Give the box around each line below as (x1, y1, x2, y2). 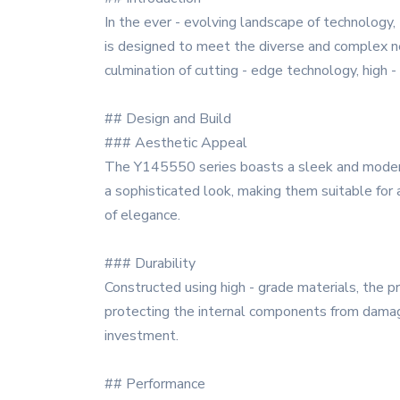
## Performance (104, 374, 205, 394)
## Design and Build (104, 109, 231, 129)
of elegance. (104, 205, 180, 225)
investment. (104, 326, 179, 346)
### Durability (104, 254, 196, 273)
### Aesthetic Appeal (104, 133, 247, 153)
